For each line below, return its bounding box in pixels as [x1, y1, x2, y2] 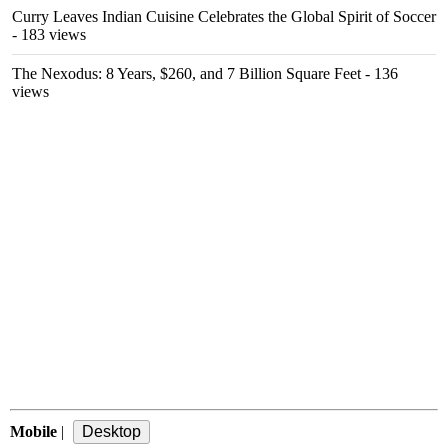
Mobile [10, 423, 57, 440]
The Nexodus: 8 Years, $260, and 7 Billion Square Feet [12, 65, 361, 82]
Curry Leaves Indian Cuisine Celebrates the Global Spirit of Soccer [12, 8, 436, 25]
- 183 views [12, 26, 86, 43]
